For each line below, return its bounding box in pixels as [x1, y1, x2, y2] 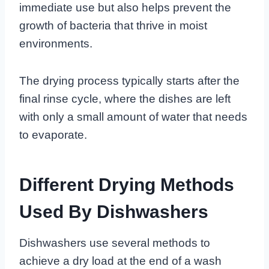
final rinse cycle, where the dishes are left [19, 92, 231, 106]
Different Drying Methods [19, 175, 234, 195]
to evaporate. [19, 128, 87, 142]
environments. [19, 37, 92, 50]
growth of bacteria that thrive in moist [19, 19, 207, 32]
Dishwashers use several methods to [19, 237, 210, 250]
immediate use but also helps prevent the [19, 1, 231, 14]
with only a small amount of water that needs [19, 110, 247, 124]
